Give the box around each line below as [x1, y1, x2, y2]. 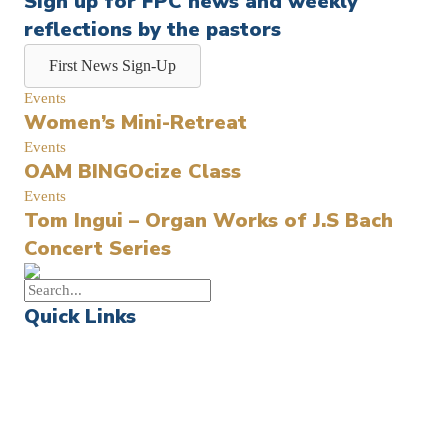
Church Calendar [24, 374, 130, 391]
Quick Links [24, 303, 136, 331]
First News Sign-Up [49, 57, 176, 75]
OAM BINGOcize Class [24, 158, 241, 186]
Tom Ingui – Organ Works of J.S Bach [24, 207, 393, 235]
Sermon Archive [24, 416, 125, 433]
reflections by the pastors [24, 16, 281, 44]
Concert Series [24, 235, 171, 263]
